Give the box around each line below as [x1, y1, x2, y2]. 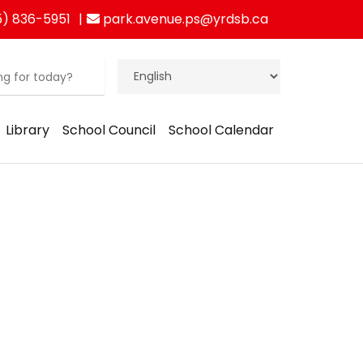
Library [6, 121, 49, 139]
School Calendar [169, 121, 274, 139]
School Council [62, 121, 156, 139]
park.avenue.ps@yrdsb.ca [100, 10, 268, 28]
